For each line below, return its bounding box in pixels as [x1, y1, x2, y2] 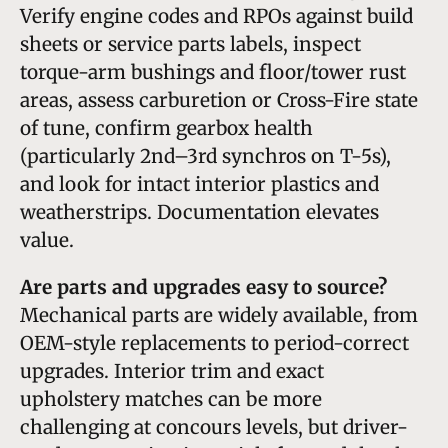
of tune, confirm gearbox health [20, 115, 313, 140]
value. [20, 227, 74, 252]
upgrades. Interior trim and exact [20, 358, 324, 383]
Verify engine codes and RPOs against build [20, 3, 413, 28]
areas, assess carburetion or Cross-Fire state [20, 87, 418, 112]
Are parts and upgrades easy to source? [20, 274, 387, 299]
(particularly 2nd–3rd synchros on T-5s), [20, 143, 391, 168]
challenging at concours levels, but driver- [20, 414, 408, 439]
